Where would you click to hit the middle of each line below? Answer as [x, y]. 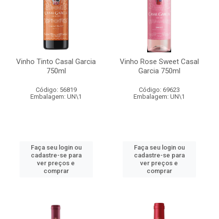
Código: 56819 [56, 90]
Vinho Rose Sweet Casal [159, 62]
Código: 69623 [159, 90]
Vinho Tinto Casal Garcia [56, 62]
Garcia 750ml [159, 71]
